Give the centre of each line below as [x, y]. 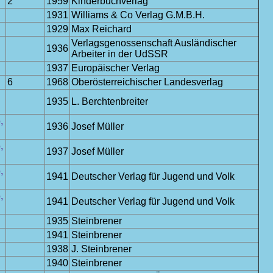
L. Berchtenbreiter [110, 101]
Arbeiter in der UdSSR [120, 54]
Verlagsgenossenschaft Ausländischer [154, 43]
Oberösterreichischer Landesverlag [147, 82]
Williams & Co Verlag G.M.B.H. [138, 15]
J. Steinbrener [101, 249]
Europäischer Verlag [115, 68]
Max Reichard [101, 29]
